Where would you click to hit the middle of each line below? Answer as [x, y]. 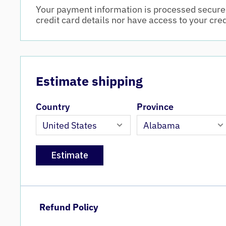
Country [53, 107]
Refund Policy [69, 207]
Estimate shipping [89, 81]
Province [155, 107]
